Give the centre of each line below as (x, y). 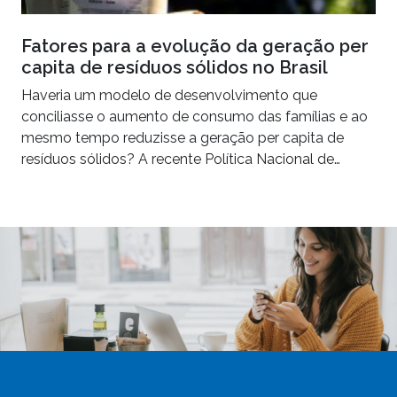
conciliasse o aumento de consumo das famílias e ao (195, 116)
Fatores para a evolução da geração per (195, 46)
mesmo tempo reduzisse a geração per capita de (183, 137)
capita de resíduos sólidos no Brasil (175, 67)
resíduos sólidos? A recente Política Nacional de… (181, 159)
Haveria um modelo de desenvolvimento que (169, 95)
